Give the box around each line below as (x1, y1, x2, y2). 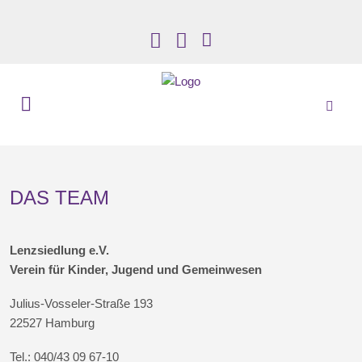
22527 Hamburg (10, 316, 95, 330)
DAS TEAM (10, 187, 110, 208)
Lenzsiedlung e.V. (10, 243, 110, 257)
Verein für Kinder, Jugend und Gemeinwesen (10, 263, 263, 276)
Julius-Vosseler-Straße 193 (10, 297, 154, 310)
